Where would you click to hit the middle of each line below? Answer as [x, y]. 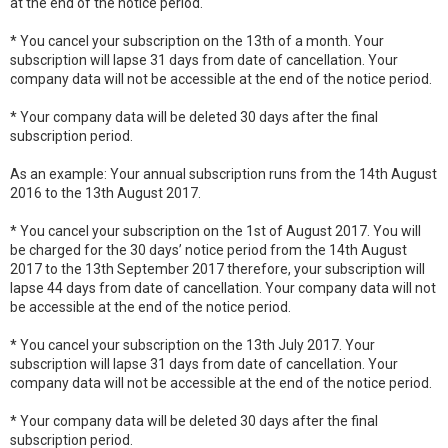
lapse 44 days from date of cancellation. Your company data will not [223, 288]
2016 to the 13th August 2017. [105, 193]
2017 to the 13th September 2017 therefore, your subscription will [217, 269]
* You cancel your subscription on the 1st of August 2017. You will [215, 231]
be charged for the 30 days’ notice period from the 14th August [208, 250]
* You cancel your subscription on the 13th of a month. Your [197, 41]
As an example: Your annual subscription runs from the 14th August [223, 174]
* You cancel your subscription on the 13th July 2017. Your [192, 345]
